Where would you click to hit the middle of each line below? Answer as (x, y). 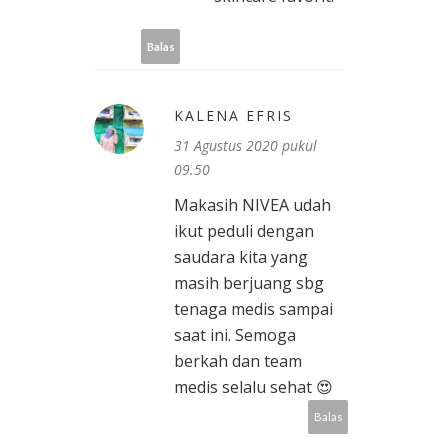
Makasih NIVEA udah (252, 205)
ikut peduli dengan (244, 231)
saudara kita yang (241, 257)
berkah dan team (238, 361)
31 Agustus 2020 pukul (245, 146)
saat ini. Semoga (235, 335)
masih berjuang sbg (249, 283)
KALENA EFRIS (233, 116)
